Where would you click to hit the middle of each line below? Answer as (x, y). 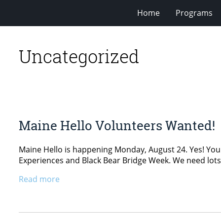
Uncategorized (79, 56)
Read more (39, 179)
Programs (194, 13)
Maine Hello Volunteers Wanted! (117, 126)
